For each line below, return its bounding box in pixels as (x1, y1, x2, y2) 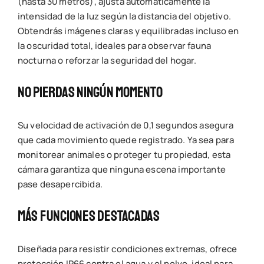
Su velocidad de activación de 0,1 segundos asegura (17, 119, 234, 132)
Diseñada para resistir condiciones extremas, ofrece (17, 243, 237, 256)
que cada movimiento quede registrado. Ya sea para (17, 134, 235, 147)
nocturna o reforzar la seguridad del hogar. (17, 54, 197, 67)
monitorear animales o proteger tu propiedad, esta (17, 148, 231, 161)
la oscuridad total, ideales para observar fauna (17, 39, 212, 52)
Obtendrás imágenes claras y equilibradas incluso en (17, 25, 239, 38)
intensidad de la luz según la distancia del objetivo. (17, 10, 231, 23)
